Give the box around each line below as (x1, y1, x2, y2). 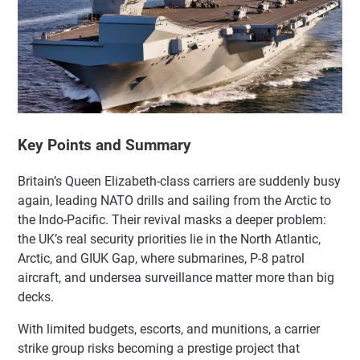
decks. (18, 288, 54, 305)
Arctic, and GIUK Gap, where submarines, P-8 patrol (18, 250, 305, 266)
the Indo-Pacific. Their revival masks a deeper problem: (18, 211, 326, 227)
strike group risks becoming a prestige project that (18, 340, 300, 356)
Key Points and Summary (18, 136, 191, 154)
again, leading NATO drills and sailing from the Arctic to (18, 192, 331, 208)
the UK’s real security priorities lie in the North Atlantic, (18, 231, 321, 247)
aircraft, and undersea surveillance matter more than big (18, 269, 334, 285)
